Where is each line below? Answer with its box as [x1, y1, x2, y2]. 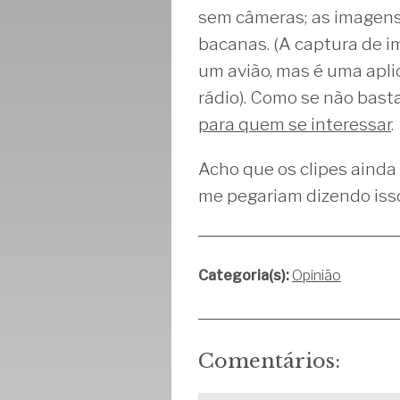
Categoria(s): [198, 267, 289, 284]
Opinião [292, 267, 341, 284]
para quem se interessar [198, 113, 391, 135]
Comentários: [198, 348, 340, 373]
